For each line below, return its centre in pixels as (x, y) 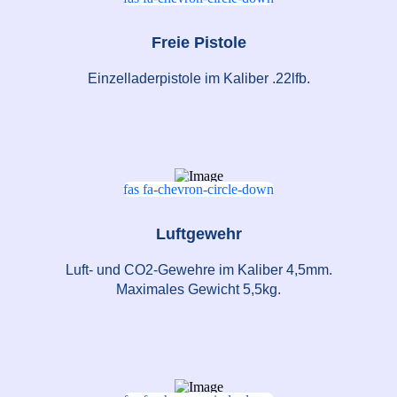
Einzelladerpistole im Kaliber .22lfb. (198, 79)
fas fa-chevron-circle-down (198, 190)
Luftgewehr (198, 234)
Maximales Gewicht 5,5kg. (198, 290)
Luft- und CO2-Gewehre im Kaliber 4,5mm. (198, 270)
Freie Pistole (198, 43)
